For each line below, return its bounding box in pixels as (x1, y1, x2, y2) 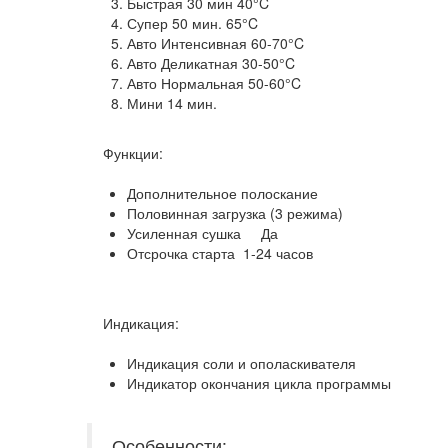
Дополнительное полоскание (127, 182, 318, 203)
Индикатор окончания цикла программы (127, 372, 391, 393)
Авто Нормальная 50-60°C (127, 72, 301, 93)
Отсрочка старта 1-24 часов (127, 242, 313, 263)
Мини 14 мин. (127, 92, 217, 113)
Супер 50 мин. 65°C (127, 12, 258, 33)
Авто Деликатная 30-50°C (127, 52, 295, 73)
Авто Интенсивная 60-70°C (127, 32, 304, 53)
